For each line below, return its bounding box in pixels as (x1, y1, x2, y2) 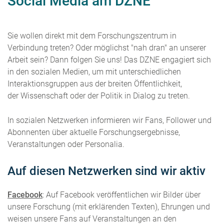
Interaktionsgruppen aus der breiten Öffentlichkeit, (7, 78, 182, 88)
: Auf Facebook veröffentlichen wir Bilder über (42, 189, 200, 199)
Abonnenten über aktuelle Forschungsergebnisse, (7, 127, 180, 137)
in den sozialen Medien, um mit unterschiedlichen (7, 66, 181, 76)
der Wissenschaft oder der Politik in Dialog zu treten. (7, 90, 192, 100)
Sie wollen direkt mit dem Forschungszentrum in (7, 30, 176, 40)
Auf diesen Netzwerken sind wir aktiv (7, 163, 205, 178)
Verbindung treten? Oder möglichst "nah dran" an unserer (7, 42, 206, 52)
